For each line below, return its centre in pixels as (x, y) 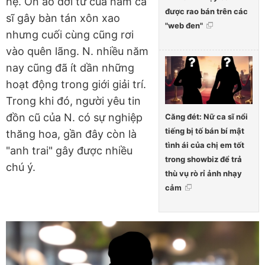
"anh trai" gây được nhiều (69, 150)
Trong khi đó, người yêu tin (73, 101)
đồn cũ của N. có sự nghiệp (74, 117)
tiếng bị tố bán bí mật (205, 131)
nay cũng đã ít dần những (70, 67)
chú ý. (21, 167)
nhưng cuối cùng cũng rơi (70, 34)
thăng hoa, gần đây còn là (71, 134)
